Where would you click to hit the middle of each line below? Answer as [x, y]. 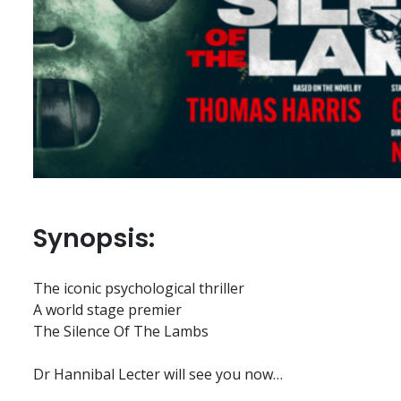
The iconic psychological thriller [139, 289]
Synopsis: [94, 239]
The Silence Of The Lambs [121, 332]
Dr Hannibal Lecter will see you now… [158, 375]
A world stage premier [107, 310]
